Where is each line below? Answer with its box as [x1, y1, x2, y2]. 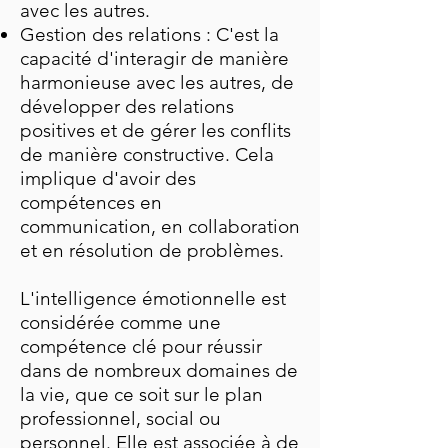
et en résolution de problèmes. [20, 239, 284, 262]
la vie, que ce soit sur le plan [20, 383, 263, 406]
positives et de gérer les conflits [20, 119, 291, 142]
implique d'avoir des [20, 167, 196, 190]
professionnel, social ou [20, 407, 221, 430]
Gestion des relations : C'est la [20, 23, 279, 46]
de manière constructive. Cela [20, 143, 274, 166]
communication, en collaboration [20, 215, 300, 238]
